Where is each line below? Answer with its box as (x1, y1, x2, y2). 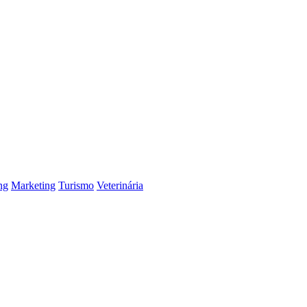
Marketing (11, 180, 56, 191)
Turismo (58, 180, 94, 191)
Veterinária (97, 180, 143, 191)
